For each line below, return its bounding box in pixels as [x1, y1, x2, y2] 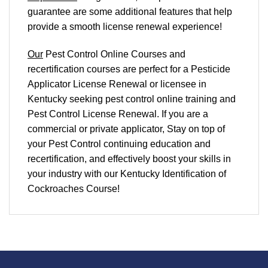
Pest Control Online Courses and [43, 48, 185, 59]
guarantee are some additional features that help [28, 6, 232, 17]
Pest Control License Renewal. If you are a [28, 108, 208, 119]
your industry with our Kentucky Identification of [28, 168, 226, 179]
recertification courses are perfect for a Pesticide [28, 63, 230, 74]
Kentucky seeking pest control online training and [28, 93, 236, 104]
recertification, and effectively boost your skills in [28, 153, 231, 164]
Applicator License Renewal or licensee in [28, 78, 206, 89]
